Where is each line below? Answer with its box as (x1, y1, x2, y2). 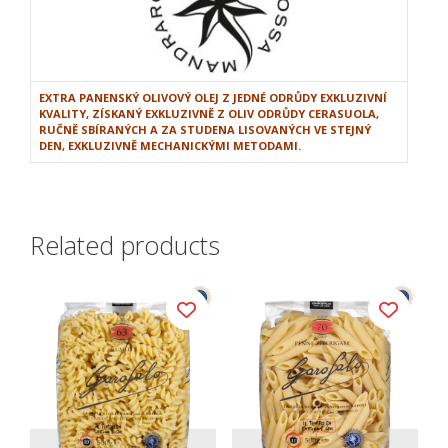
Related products (30, 227, 220, 262)
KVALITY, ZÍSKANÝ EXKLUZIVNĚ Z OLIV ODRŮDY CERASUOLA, (39, 106, 379, 122)
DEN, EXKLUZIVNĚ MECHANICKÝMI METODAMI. (39, 138, 301, 154)
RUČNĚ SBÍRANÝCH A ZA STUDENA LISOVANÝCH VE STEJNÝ (39, 122, 371, 138)
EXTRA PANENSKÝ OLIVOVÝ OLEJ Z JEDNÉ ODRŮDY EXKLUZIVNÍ (39, 90, 387, 106)
